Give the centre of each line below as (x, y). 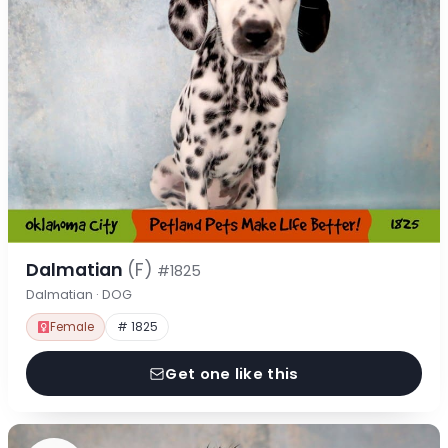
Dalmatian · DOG (78, 294)
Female (72, 326)
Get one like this (232, 373)
